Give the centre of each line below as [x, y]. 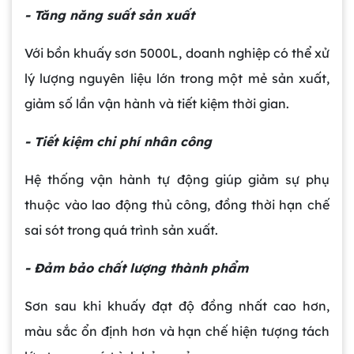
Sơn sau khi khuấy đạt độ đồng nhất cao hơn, [177, 306]
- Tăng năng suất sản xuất [109, 15]
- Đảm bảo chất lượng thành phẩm [136, 268]
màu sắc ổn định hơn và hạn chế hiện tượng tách [177, 331]
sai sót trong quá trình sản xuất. [121, 230]
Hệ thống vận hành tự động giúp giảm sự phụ [177, 180]
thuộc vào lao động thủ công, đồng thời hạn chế [177, 205]
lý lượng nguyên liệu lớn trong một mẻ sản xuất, [177, 79]
